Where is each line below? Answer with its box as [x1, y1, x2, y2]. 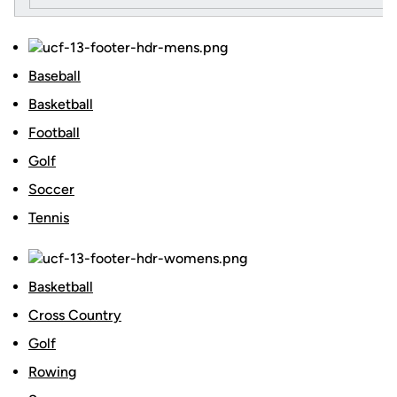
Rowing [28, 363, 76, 380]
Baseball [28, 67, 81, 84]
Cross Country [28, 307, 121, 323]
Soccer [28, 181, 74, 198]
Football [28, 124, 80, 141]
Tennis [28, 209, 69, 226]
